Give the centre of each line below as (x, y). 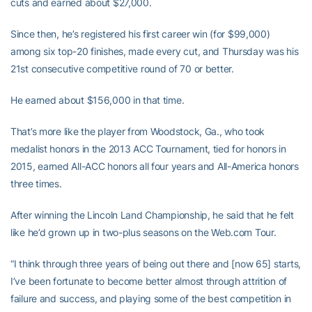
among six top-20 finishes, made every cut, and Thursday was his (155, 51)
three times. (36, 184)
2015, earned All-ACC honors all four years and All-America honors (155, 166)
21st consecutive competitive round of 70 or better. (122, 69)
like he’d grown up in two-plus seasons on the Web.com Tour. (143, 232)
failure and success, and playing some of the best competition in (151, 298)
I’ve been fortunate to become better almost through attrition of (149, 281)
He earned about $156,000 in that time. (97, 100)
